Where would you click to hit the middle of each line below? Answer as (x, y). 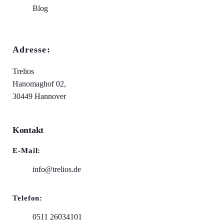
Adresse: (31, 49)
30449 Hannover (39, 96)
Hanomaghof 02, (39, 83)
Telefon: (28, 198)
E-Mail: (27, 150)
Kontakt (28, 130)
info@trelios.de (57, 169)
